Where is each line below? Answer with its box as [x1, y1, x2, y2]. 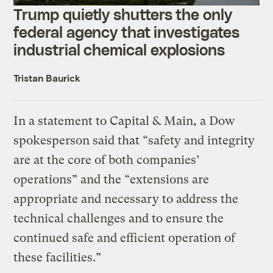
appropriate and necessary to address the [13, 191, 239, 206]
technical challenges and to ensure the [13, 211, 224, 225]
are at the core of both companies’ [13, 152, 200, 167]
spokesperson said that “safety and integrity [13, 133, 255, 147]
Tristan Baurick [13, 71, 81, 83]
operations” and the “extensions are [13, 172, 210, 186]
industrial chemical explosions [13, 40, 225, 58]
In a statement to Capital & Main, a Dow [13, 113, 236, 128]
